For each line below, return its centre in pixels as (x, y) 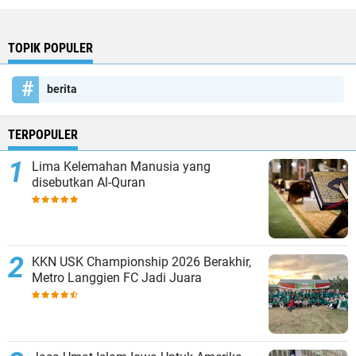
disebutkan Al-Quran (89, 183)
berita (62, 89)
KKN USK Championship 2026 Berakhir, (141, 262)
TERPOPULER (43, 135)
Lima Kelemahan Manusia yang (121, 167)
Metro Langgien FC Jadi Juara (117, 278)
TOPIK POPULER (50, 48)
